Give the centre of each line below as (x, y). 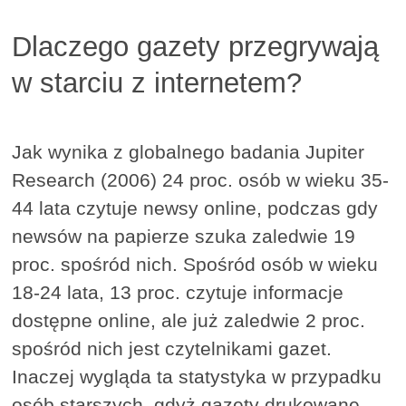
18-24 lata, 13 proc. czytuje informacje (178, 293)
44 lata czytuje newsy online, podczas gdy (195, 208)
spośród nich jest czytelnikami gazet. (172, 349)
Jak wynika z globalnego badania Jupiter (188, 152)
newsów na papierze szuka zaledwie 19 (184, 237)
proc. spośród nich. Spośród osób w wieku (195, 265)
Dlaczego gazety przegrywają (196, 47)
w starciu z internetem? (157, 83)
